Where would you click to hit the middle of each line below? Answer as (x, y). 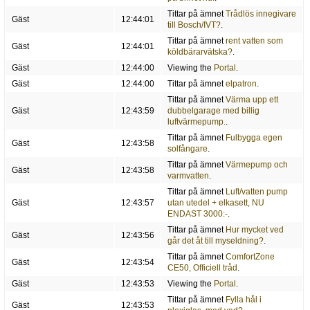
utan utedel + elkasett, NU (216, 203)
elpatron (241, 84)
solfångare (187, 149)
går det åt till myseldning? (215, 241)
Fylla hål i (243, 300)
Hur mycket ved (254, 230)
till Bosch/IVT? (194, 25)
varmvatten (188, 176)
